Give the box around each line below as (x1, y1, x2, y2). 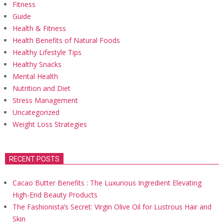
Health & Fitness (12, 23, 66, 33)
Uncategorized (12, 107, 59, 117)
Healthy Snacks (12, 59, 61, 69)
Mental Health (12, 71, 58, 81)
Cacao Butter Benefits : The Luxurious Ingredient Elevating (12, 178, 201, 188)
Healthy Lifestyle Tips (12, 47, 81, 57)
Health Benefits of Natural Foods (12, 35, 120, 45)
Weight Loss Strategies (12, 119, 87, 129)
